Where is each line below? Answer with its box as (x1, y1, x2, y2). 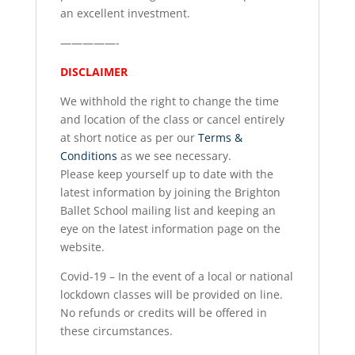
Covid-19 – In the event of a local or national (59, 268, 293, 284)
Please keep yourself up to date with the (59, 166, 273, 181)
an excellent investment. (59, 5, 190, 21)
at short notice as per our (59, 129, 198, 145)
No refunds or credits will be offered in (59, 304, 267, 320)
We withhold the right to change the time (59, 93, 279, 109)
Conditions (59, 147, 117, 163)
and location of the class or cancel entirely (59, 111, 284, 127)
